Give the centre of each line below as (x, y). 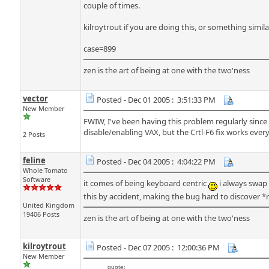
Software (36, 179)
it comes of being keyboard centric (146, 183)
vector (35, 98)
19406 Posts (41, 214)
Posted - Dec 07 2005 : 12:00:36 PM (158, 247)
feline (34, 160)
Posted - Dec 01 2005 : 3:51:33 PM (156, 100)
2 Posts (34, 134)
